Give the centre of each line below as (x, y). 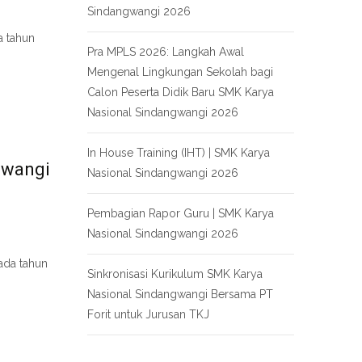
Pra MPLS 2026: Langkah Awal (166, 52)
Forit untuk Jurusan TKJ (148, 314)
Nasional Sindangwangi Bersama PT (180, 294)
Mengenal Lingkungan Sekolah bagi (180, 72)
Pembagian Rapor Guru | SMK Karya (181, 213)
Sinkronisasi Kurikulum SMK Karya (175, 274)
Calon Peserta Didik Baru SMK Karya (181, 92)
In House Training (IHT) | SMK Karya (179, 153)
